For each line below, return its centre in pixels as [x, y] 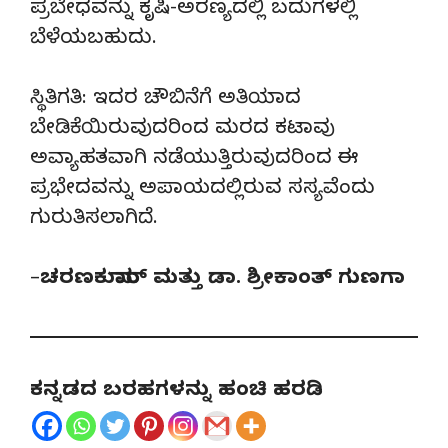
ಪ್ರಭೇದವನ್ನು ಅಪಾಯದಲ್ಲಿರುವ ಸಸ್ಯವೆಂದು [202, 190]
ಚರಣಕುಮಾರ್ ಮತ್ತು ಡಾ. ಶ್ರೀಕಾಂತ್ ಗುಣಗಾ [222, 280]
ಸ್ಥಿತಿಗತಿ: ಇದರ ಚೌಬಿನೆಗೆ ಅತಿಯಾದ [165, 100]
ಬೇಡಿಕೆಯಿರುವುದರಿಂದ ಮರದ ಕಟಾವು [182, 130]
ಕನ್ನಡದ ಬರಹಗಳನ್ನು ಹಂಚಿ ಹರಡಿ [176, 392]
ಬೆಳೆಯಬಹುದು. [93, 40]
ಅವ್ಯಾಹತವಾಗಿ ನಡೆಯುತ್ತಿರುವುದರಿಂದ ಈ [194, 160]
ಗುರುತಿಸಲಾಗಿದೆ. [94, 220]
